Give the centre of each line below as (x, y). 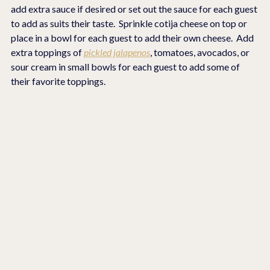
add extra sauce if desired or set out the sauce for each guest (135, 8)
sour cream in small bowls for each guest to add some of (126, 66)
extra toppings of (47, 52)
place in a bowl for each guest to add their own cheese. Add (133, 37)
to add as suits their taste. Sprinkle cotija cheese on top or (130, 23)
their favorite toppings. (58, 81)
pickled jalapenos (117, 52)
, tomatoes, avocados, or (201, 52)
